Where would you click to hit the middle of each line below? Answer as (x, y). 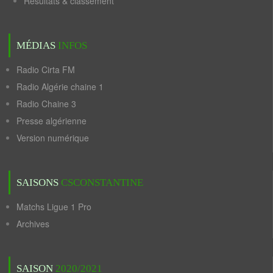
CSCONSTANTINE (101, 183)
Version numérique (53, 138)
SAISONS (37, 183)
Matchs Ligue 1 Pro (54, 207)
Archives (33, 224)
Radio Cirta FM (46, 69)
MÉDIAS (36, 45)
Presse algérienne (51, 121)
